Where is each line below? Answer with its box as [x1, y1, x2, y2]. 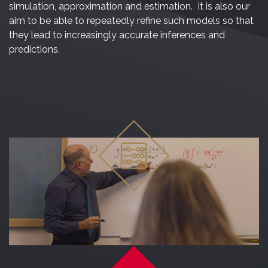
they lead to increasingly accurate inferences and [9, 29, 225, 41]
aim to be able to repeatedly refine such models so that [9, 15, 254, 27]
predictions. [9, 44, 65, 56]
